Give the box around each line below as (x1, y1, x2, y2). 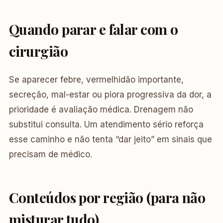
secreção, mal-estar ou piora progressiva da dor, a (9, 90, 212, 100)
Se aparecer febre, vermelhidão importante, (9, 75, 184, 85)
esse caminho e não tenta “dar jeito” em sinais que (9, 134, 212, 144)
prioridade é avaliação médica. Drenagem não (9, 105, 193, 114)
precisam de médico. (9, 149, 92, 159)
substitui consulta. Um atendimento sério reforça (9, 119, 204, 129)
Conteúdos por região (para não (9, 188, 206, 207)
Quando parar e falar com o (9, 20, 178, 38)
